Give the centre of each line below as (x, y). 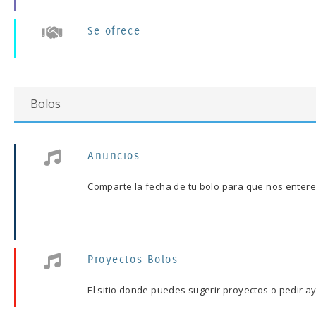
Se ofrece (114, 30)
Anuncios (114, 155)
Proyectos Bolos (133, 259)
